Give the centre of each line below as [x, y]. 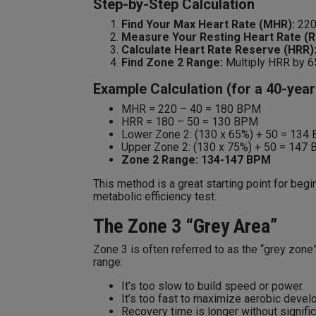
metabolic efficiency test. [155, 196]
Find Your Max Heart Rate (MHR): [208, 24]
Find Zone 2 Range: [172, 62]
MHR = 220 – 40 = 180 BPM [191, 109]
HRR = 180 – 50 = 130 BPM [190, 122]
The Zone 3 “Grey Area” [185, 226]
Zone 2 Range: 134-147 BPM [196, 160]
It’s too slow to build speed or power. [213, 286]
